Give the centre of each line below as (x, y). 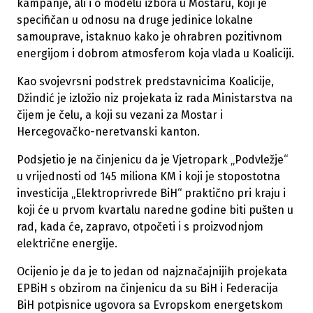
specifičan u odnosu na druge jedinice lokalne (135, 20)
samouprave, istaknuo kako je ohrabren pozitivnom (150, 37)
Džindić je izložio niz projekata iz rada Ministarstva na (155, 99)
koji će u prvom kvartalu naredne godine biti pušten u (155, 210)
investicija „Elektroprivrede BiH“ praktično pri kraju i (151, 194)
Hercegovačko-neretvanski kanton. (108, 132)
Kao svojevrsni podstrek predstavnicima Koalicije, (145, 82)
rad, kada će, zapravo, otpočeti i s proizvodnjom (140, 227)
